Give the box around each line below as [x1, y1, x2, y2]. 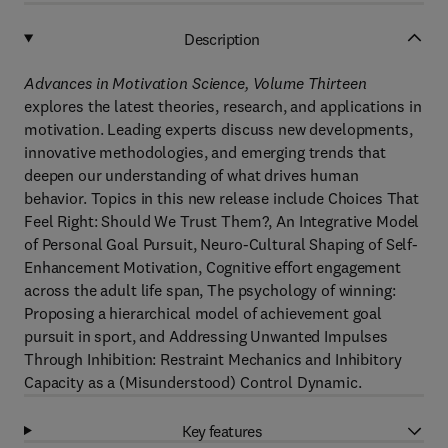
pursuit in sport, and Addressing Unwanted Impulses [24, 326, 388, 346]
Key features [181, 420, 263, 441]
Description [184, 28, 260, 49]
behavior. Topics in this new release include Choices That [24, 188, 420, 208]
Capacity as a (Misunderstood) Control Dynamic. [24, 372, 362, 392]
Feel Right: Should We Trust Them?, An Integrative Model [24, 211, 420, 231]
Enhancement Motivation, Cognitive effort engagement [24, 257, 401, 277]
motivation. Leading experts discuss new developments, [24, 119, 413, 139]
